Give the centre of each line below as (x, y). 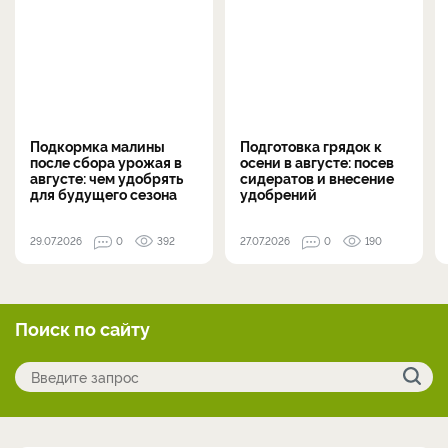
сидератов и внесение (317, 177)
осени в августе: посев (317, 161)
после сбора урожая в (106, 161)
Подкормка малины (97, 145)
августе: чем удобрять (106, 177)
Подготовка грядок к (311, 145)
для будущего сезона (103, 193)
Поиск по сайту (82, 327)
